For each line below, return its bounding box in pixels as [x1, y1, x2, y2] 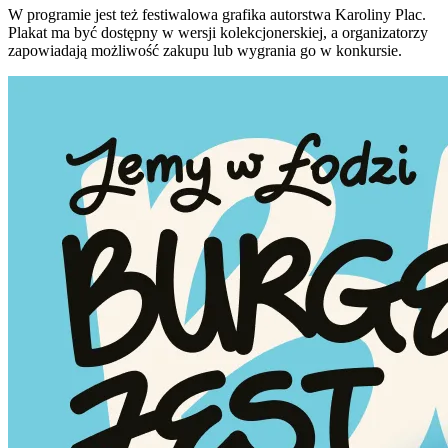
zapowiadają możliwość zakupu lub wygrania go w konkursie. [8, 41, 402, 59]
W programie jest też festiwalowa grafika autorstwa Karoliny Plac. [8, 5, 426, 23]
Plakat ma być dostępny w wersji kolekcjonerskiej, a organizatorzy [8, 23, 428, 41]
